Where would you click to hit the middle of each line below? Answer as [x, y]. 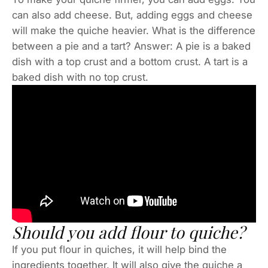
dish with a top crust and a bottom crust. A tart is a [130, 62]
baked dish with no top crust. [80, 77]
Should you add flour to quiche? [128, 232]
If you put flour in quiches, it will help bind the [119, 249]
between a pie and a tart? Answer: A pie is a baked [131, 46]
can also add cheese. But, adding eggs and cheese [132, 15]
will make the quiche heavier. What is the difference [134, 31]
